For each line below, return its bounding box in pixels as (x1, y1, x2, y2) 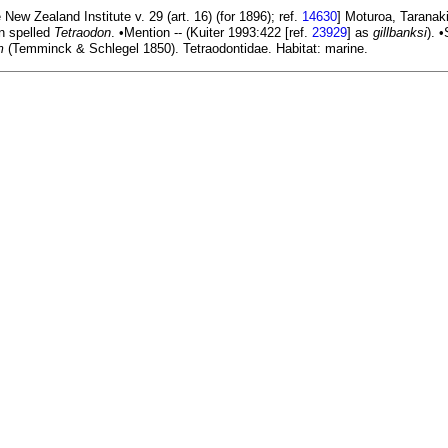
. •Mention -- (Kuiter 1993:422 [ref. (111, 25, 312, 41)
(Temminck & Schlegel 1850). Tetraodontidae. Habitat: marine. (4, 41, 368, 57)
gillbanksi (373, 25, 427, 41)
